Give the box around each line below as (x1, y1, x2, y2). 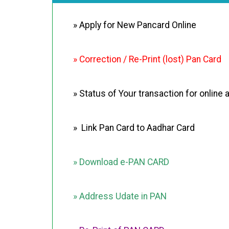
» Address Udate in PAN (73, 191, 167, 201)
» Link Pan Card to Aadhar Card (73, 123, 195, 133)
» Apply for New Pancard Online (73, 20, 196, 30)
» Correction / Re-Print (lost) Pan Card (73, 54, 221, 64)
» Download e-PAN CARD (73, 157, 169, 167)
